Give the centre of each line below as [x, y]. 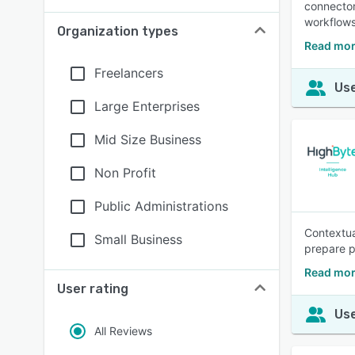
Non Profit [125, 173]
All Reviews [123, 331]
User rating [93, 289]
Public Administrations [161, 206]
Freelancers [129, 73]
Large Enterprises [147, 106]
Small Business [138, 239]
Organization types [118, 31]
